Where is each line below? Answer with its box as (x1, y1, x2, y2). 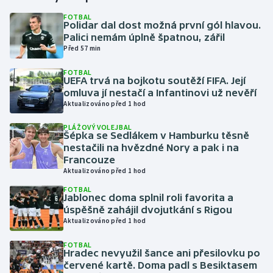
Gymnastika (22, 22, 72, 34)
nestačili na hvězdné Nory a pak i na (63, 142, 239, 154)
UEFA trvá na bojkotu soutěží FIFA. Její (63, 74, 246, 86)
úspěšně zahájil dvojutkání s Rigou (63, 204, 233, 216)
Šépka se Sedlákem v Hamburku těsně (63, 130, 250, 141)
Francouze (63, 154, 116, 166)
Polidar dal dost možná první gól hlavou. (63, 19, 261, 30)
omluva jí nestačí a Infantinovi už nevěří (63, 87, 257, 98)
